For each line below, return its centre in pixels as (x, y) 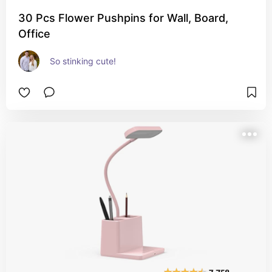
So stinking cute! (83, 61)
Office (34, 34)
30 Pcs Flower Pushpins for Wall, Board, (123, 18)
